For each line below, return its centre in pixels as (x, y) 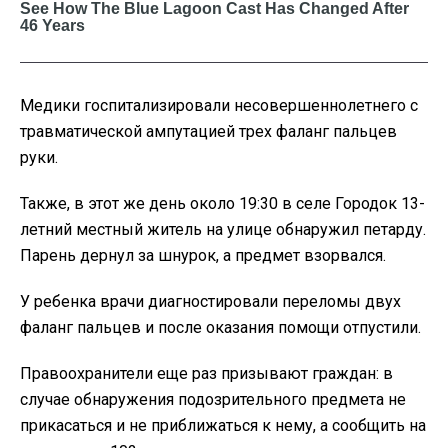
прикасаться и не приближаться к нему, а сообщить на (223, 426)
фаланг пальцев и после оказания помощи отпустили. (220, 328)
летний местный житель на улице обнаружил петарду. (223, 230)
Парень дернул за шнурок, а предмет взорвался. (203, 256)
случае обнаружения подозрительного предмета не (213, 400)
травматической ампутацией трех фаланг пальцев (208, 132)
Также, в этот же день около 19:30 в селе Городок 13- (222, 204)
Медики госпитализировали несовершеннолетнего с (219, 106)
